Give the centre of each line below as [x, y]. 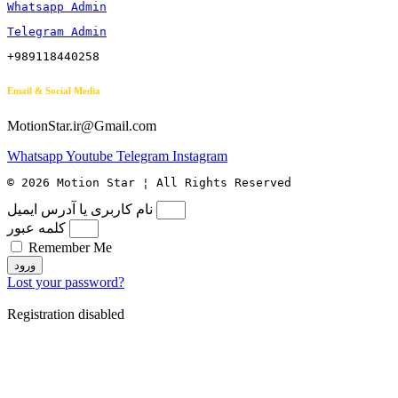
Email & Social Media [54, 91]
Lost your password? [66, 283]
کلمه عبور [36, 228]
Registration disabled [66, 314]
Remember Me [68, 248]
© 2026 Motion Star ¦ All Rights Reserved [149, 183]
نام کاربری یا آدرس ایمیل [80, 210]
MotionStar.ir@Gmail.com [82, 126]
